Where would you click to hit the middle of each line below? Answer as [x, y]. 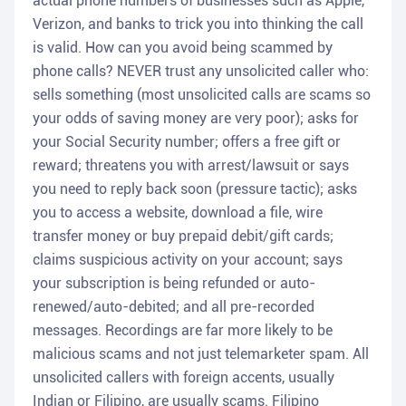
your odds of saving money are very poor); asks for [196, 119]
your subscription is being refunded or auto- [174, 284]
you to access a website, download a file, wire [178, 213]
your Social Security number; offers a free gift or [187, 142]
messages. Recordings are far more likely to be [183, 331]
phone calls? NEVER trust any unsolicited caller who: [201, 72]
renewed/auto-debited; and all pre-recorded [174, 307]
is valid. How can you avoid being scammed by [183, 48]
